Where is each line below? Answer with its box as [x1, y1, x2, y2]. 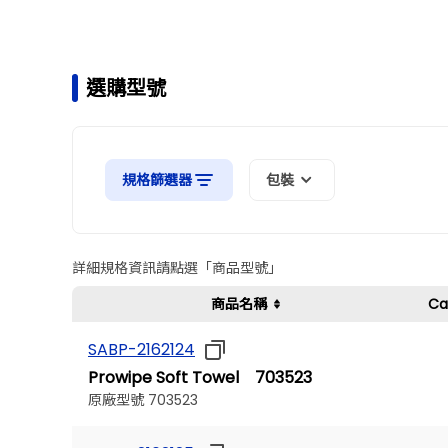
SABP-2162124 [88, 338, 195, 361]
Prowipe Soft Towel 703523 [88, 366, 312, 389]
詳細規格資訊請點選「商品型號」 [72, 258, 282, 278]
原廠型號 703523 [88, 390, 198, 410]
